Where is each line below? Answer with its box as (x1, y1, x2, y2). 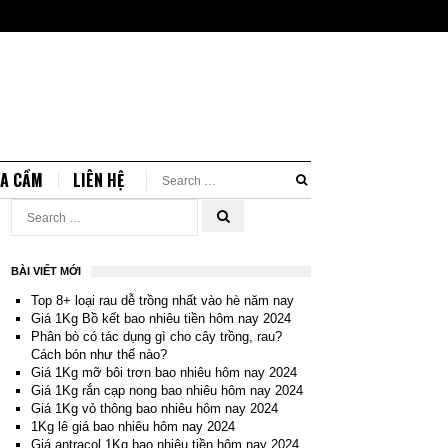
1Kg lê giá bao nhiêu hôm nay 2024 (30, 419, 235, 434)
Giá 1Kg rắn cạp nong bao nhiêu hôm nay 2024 (30, 383, 303, 398)
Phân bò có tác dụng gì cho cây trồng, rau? (30, 329, 282, 344)
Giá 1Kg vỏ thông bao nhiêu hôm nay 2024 (30, 401, 278, 416)
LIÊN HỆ (73, 168, 124, 192)
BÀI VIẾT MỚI (11, 265, 81, 277)
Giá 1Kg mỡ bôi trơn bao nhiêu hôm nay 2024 (30, 365, 297, 380)
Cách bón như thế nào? (30, 347, 167, 362)
